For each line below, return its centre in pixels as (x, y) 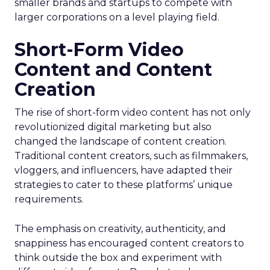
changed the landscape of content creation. (121, 141)
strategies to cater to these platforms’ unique (124, 185)
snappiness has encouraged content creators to (129, 243)
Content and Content (113, 70)
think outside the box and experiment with (118, 258)
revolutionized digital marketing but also (113, 127)
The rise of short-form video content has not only (133, 112)
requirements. (49, 199)
